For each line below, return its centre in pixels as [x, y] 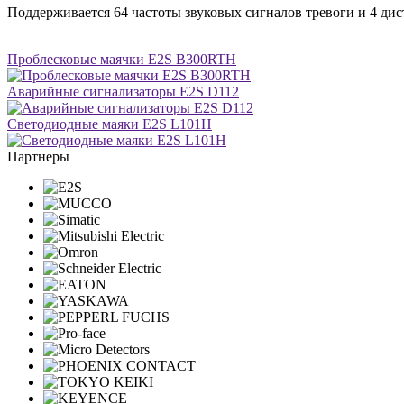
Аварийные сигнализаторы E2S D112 [123, 91]
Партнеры [38, 156]
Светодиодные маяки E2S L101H [110, 124]
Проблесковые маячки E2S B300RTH [122, 59]
